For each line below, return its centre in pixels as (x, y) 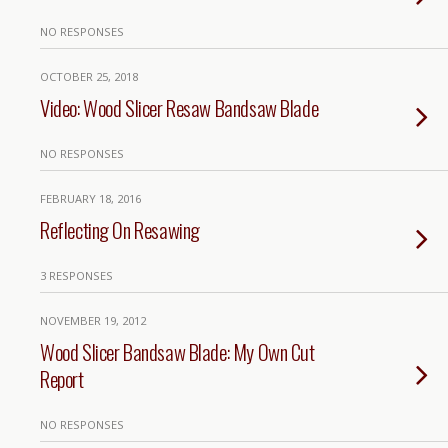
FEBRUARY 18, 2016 (90, 198)
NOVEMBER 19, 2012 (93, 320)
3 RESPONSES (76, 275)
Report (62, 378)
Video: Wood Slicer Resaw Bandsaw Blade (179, 107)
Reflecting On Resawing (120, 229)
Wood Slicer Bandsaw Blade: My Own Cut (177, 351)
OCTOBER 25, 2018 (89, 76)
